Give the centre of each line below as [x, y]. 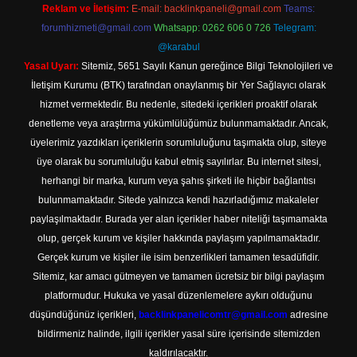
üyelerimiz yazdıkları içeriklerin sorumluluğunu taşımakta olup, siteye [178, 143]
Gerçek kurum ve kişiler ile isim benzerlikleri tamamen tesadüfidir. [178, 257]
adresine [308, 315]
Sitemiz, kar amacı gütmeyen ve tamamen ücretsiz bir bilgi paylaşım [178, 277]
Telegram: [294, 28]
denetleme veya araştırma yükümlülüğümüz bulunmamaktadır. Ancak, [178, 124]
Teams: [299, 9]
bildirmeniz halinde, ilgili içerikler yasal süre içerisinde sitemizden [178, 334]
